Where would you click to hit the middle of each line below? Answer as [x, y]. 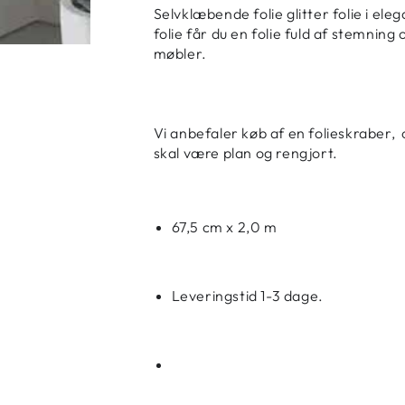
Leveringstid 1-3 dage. [247, 295]
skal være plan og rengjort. [245, 152]
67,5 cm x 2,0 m [224, 226]
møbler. [180, 53]
